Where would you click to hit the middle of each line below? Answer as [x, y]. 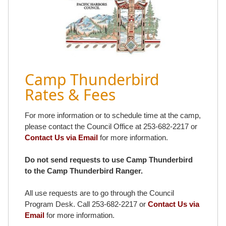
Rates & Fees [70, 94]
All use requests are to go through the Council [99, 193]
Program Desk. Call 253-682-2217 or [86, 204]
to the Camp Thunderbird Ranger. [84, 171]
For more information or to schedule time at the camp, [113, 115]
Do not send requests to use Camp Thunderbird [109, 159]
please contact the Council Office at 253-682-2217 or [111, 126]
